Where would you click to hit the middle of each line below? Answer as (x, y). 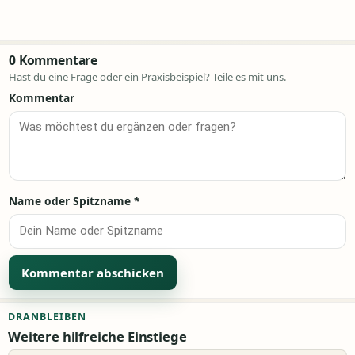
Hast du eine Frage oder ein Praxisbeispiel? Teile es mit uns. (148, 76)
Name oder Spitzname (71, 200)
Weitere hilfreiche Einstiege (97, 336)
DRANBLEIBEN (47, 316)
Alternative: (40, 298)
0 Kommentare (53, 60)
